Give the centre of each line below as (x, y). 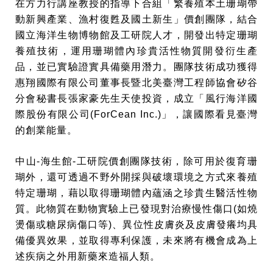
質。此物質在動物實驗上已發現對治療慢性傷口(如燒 (136, 209)
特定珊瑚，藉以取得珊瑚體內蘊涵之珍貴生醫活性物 (136, 193)
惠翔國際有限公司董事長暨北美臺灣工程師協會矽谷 (136, 83)
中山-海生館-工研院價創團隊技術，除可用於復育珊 (136, 161)
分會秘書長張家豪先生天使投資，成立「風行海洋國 (136, 98)
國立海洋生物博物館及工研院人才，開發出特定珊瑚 (136, 35)
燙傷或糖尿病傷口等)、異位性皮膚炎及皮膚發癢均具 (136, 225)
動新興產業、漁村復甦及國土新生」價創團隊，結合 (136, 19)
